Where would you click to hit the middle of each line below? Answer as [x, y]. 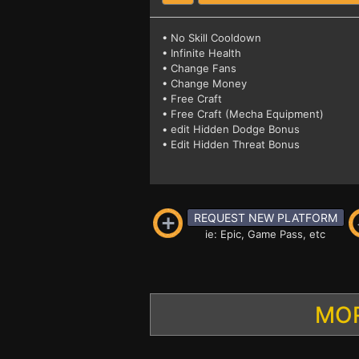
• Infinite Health [202, 53]
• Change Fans [199, 68]
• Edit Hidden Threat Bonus [231, 144]
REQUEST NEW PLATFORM [265, 218]
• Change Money [204, 83]
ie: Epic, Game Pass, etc [265, 234]
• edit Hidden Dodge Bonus [231, 129]
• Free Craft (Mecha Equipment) [243, 114]
